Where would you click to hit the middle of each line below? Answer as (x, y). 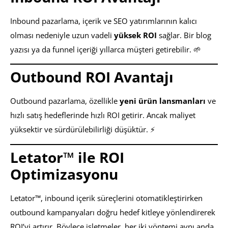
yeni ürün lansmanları (163, 101)
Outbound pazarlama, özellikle (65, 101)
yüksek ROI (135, 35)
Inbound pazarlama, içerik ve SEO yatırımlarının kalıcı (104, 21)
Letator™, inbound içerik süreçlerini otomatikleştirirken (106, 198)
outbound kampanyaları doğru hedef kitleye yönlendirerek (113, 212)
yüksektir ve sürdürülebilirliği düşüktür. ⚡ (83, 130)
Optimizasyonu (64, 174)
